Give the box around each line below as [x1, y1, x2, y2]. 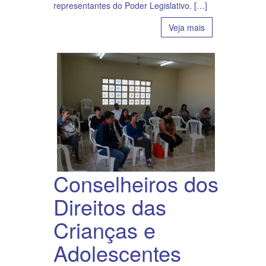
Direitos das [53, 191, 166, 222]
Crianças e [53, 214, 156, 245]
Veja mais [169, 21, 205, 34]
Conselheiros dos [53, 168, 218, 199]
